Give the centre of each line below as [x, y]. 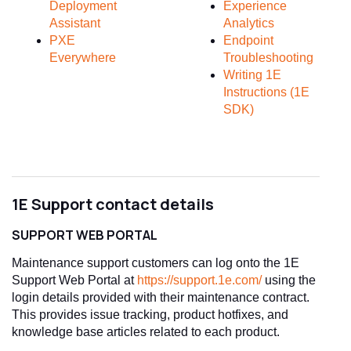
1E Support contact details [113, 204]
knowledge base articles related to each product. [146, 331]
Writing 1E [252, 74]
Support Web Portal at [74, 280]
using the [289, 280]
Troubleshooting [268, 57]
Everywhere [83, 57]
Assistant [75, 23]
